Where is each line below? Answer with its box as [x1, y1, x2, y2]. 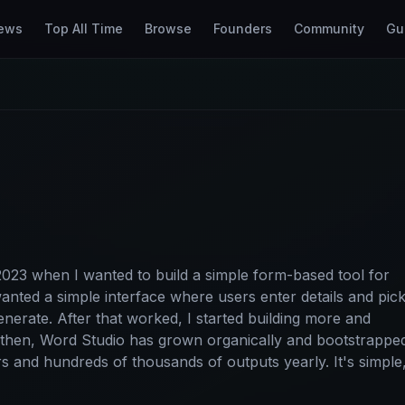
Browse [144, 21, 192, 36]
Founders [212, 21, 272, 36]
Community [293, 21, 364, 36]
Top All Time [43, 21, 123, 36]
